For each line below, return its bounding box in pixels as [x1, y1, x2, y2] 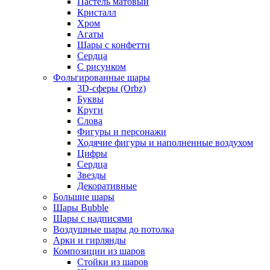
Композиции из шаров [53, 245, 145, 256]
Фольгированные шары [53, 72, 150, 83]
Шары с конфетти [77, 39, 150, 50]
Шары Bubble [53, 202, 108, 213]
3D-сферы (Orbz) [77, 83, 146, 93]
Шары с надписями [53, 213, 133, 224]
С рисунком [77, 61, 126, 72]
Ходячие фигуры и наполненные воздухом [77, 137, 253, 148]
